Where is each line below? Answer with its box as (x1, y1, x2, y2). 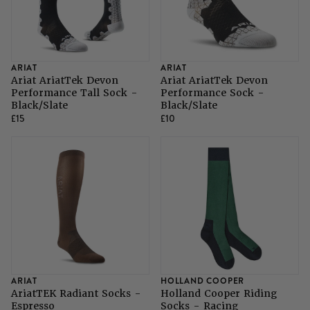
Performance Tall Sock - (11, 86, 138, 100)
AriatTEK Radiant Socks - (11, 287, 141, 300)
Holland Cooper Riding (161, 287, 277, 300)
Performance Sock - (161, 86, 264, 100)
